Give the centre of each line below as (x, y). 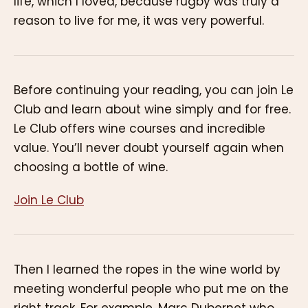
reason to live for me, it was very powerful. (139, 20)
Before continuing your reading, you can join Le (154, 90)
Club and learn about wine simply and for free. (152, 109)
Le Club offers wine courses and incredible (140, 128)
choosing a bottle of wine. (91, 167)
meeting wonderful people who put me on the (151, 289)
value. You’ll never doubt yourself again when (149, 147)
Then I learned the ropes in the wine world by (147, 270)
